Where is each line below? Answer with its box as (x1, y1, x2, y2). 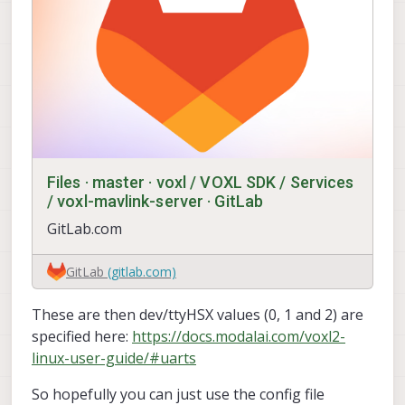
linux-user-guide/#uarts (32, 348, 196, 369)
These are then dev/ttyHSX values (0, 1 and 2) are (32, 305, 363, 325)
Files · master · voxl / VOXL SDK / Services (47, 173, 354, 193)
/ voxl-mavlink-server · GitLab (47, 192, 264, 212)
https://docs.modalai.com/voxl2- (132, 326, 345, 347)
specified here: (32, 326, 132, 347)
